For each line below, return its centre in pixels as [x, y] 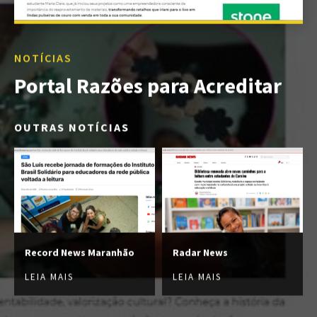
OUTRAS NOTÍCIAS [72, 127]
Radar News [200, 252]
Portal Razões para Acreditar [148, 85]
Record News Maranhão [80, 252]
